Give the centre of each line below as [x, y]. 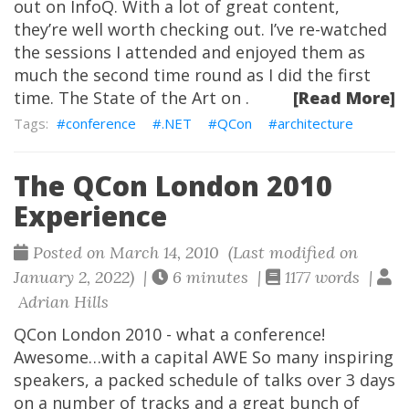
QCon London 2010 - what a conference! [169, 334]
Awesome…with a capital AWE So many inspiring [204, 357]
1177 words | [329, 277]
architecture [315, 123]
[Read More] [344, 98]
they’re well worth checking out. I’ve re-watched [200, 29]
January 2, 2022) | [83, 277]
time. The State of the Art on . [131, 98]
